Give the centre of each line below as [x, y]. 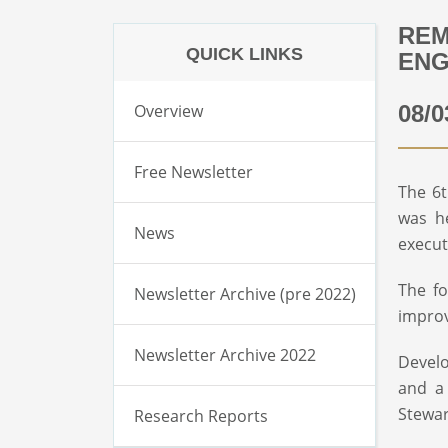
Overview [169, 110]
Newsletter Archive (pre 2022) [245, 293]
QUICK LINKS [245, 53]
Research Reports [201, 415]
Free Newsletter [194, 171]
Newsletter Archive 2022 [225, 354]
